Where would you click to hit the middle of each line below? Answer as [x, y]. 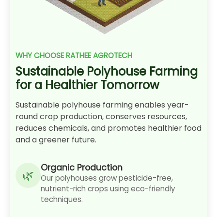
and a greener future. [56, 140]
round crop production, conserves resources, [101, 117]
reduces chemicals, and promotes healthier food [108, 128]
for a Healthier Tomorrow [87, 85]
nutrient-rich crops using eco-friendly [108, 189]
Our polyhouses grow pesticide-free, [107, 178]
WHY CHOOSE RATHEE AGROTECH [74, 56]
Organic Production [82, 168]
